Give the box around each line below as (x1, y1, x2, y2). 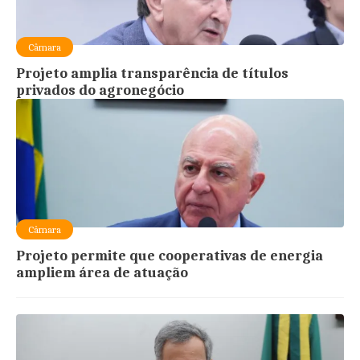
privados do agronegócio (16, 81, 185, 99)
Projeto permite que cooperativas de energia (16, 247, 324, 264)
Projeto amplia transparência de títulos (16, 64, 289, 82)
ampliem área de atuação (16, 264, 189, 281)
